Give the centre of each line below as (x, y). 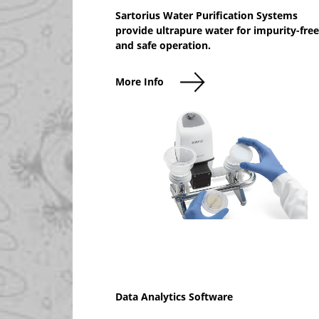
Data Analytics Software (174, 296)
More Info (140, 81)
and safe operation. (163, 45)
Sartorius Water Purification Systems (206, 15)
